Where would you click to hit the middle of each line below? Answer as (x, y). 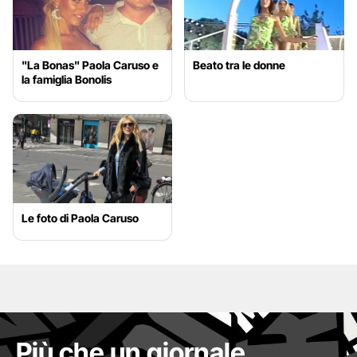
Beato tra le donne (239, 65)
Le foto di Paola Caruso (80, 218)
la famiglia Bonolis (67, 79)
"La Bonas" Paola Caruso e (90, 65)
